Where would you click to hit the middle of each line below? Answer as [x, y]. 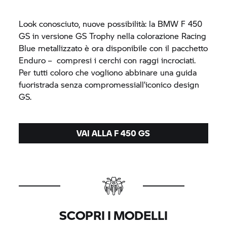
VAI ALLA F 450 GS [113, 133]
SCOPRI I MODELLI [113, 215]
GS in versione [47, 35]
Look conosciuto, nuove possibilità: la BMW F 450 [111, 23]
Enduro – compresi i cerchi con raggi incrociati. [107, 60]
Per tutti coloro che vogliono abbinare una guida [108, 72]
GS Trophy [95, 35]
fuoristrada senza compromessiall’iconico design [109, 84]
